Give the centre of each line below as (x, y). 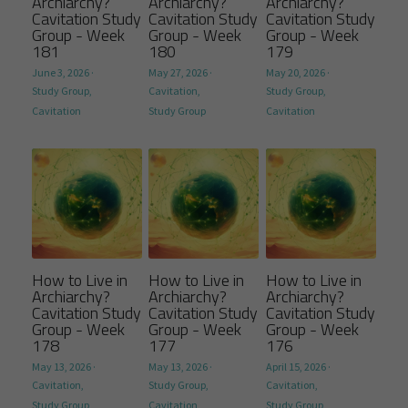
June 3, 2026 (61, 73)
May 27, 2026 (178, 73)
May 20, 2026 (295, 73)
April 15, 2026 (296, 367)
